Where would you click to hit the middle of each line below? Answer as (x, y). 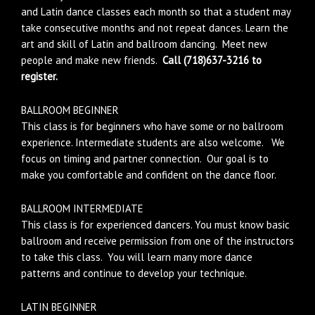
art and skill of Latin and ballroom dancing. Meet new (144, 44)
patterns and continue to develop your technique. (134, 273)
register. (39, 76)
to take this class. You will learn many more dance (137, 257)
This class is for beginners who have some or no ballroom (152, 126)
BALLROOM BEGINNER (70, 110)
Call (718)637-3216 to (212, 60)
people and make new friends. (92, 60)
